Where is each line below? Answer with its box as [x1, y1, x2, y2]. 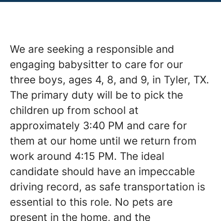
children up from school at [10, 104, 139, 116]
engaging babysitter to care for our [10, 58, 183, 71]
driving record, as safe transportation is [10, 181, 205, 193]
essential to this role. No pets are [10, 196, 173, 208]
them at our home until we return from [10, 135, 196, 147]
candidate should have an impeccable [10, 165, 195, 178]
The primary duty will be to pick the [10, 89, 183, 101]
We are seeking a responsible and [10, 43, 174, 55]
